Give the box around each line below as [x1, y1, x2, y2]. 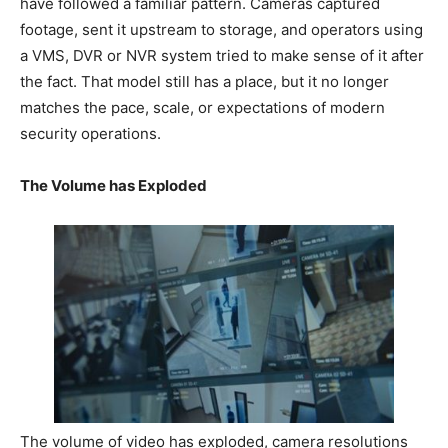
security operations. [20, 124, 161, 143]
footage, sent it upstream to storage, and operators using [20, 20, 423, 39]
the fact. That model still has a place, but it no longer [20, 72, 389, 91]
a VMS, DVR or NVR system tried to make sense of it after [20, 46, 424, 65]
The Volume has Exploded [20, 176, 207, 195]
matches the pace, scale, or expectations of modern [20, 98, 385, 117]
